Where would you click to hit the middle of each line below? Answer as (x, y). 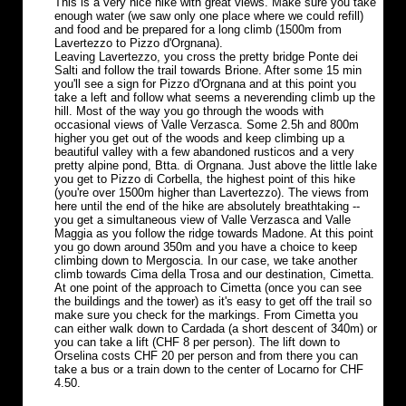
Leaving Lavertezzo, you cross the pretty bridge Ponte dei (206, 57)
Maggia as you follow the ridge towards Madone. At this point (214, 234)
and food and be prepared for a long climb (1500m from (198, 30)
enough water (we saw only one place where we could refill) (209, 16)
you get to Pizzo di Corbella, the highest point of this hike (205, 179)
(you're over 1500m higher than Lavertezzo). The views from (212, 193)
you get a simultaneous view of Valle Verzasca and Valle (203, 220)
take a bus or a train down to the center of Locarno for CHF (209, 370)
